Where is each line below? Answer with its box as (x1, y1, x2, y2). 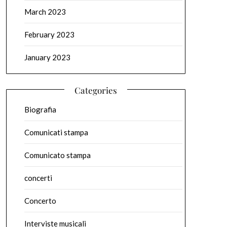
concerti (24, 173, 52, 182)
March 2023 (24, 7, 66, 16)
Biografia (24, 105, 56, 114)
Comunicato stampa (24, 150, 91, 160)
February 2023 (24, 30, 74, 39)
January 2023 (24, 53, 70, 62)
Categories (74, 85, 117, 96)
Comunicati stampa (24, 128, 88, 137)
